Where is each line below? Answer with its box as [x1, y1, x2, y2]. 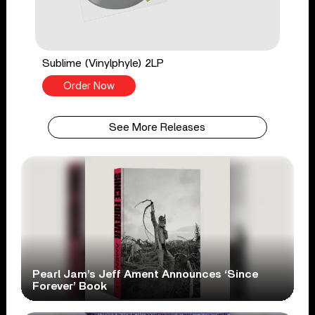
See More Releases [109, 121, 206, 133]
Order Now [63, 80, 115, 91]
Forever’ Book [32, 280, 108, 292]
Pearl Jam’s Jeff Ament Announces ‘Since [32, 268, 259, 280]
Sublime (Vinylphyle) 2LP [41, 57, 164, 69]
